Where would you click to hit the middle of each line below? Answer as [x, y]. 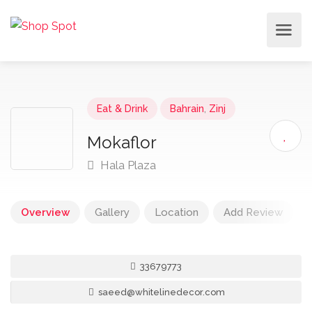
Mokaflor [122, 142]
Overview [45, 212]
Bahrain [187, 109]
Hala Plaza [127, 165]
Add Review [253, 212]
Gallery [112, 212]
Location [177, 212]
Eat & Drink [122, 109]
